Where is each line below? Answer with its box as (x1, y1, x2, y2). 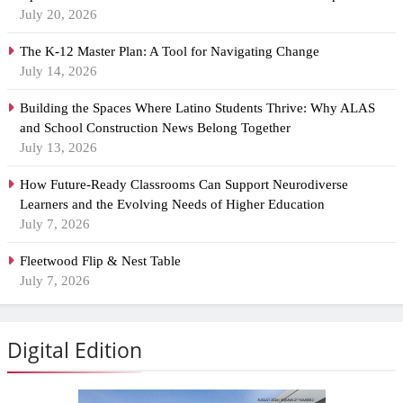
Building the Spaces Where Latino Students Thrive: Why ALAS (20, 101, 375, 116)
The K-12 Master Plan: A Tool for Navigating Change (20, 44, 319, 59)
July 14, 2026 (20, 64, 97, 79)
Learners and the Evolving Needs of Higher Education (20, 197, 325, 212)
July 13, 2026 (20, 140, 97, 156)
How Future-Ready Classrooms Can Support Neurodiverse (20, 177, 348, 193)
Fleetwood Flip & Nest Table (20, 254, 181, 269)
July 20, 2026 (20, 7, 97, 22)
